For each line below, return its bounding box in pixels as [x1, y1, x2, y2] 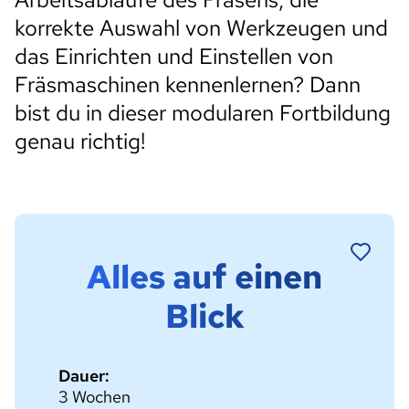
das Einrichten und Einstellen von [15, 42, 333, 70]
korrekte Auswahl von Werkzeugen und [15, 14, 388, 42]
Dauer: [58, 365, 110, 386]
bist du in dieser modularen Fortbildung [15, 99, 391, 127]
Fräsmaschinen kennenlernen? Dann [15, 70, 361, 99]
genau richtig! [15, 127, 145, 155]
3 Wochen [58, 386, 131, 407]
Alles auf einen [87, 255, 322, 299]
